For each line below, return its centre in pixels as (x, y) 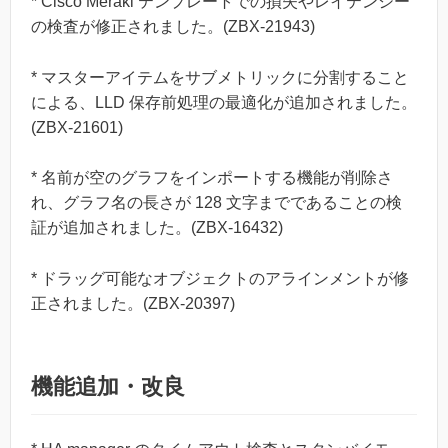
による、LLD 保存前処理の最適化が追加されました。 (224, 102)
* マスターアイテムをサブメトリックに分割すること (220, 77)
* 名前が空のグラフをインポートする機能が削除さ (212, 178)
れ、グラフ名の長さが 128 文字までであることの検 (216, 203)
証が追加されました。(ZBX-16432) (157, 228)
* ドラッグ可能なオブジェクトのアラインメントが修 (220, 278)
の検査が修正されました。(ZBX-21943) (173, 26)
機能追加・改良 (108, 386)
